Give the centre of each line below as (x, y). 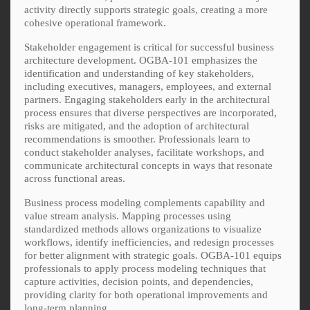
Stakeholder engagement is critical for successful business (149, 47)
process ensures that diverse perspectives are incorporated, (151, 112)
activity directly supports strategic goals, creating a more (146, 9)
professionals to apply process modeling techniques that (145, 268)
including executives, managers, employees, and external (148, 86)
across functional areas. (75, 178)
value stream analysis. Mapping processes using (128, 216)
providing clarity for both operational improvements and (146, 294)
